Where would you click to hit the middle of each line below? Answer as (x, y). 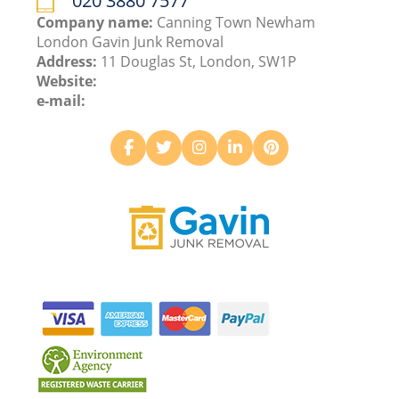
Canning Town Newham (236, 22)
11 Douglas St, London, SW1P (199, 61)
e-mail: (61, 100)
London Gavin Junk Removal (130, 41)
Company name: (97, 22)
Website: (67, 81)
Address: (69, 61)
